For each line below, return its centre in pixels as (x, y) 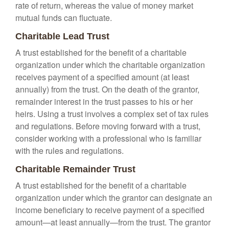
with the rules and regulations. (70, 151)
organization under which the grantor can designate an (114, 198)
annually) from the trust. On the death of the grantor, (107, 89)
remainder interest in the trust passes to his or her (104, 101)
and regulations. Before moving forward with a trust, (108, 126)
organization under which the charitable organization (110, 65)
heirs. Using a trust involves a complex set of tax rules (112, 114)
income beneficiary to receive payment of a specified (110, 210)
